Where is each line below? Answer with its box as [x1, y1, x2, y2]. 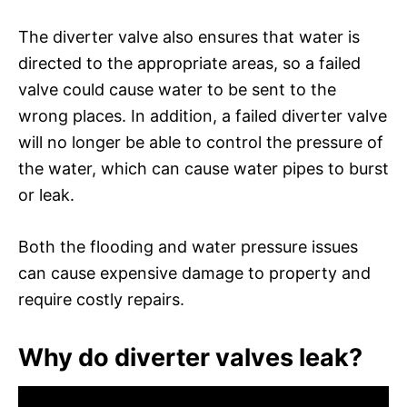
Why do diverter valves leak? [18, 342, 362, 372]
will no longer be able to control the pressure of [18, 132, 383, 152]
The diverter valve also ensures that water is [18, 26, 360, 46]
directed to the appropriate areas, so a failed [18, 53, 361, 73]
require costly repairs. [18, 289, 184, 309]
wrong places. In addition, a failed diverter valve [18, 105, 387, 125]
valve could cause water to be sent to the [18, 79, 336, 99]
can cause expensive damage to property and [18, 263, 371, 283]
